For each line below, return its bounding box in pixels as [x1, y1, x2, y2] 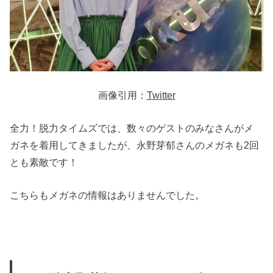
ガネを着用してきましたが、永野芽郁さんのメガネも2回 [10, 140, 260, 151]
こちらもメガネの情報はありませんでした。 [10, 190, 205, 201]
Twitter [146, 89, 175, 101]
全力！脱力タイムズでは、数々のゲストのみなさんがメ [10, 122, 254, 134]
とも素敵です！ [10, 157, 79, 168]
